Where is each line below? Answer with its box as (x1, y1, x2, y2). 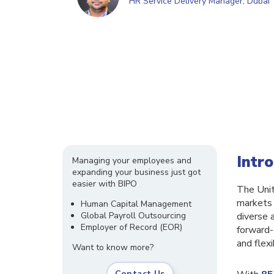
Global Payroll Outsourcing (81, 210, 186, 221)
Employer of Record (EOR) (81, 221, 182, 233)
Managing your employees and (72, 155, 191, 166)
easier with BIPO (72, 178, 137, 190)
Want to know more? (72, 242, 154, 253)
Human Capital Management (81, 198, 191, 210)
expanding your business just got (72, 166, 201, 178)
